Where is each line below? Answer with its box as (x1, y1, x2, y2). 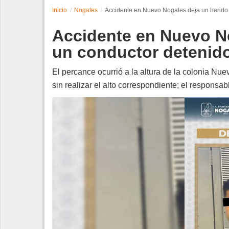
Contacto (10, 61, 40, 70)
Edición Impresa (10, 83, 64, 91)
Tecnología (10, 39, 46, 48)
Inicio (52, 6, 67, 14)
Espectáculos (10, 17, 56, 26)
